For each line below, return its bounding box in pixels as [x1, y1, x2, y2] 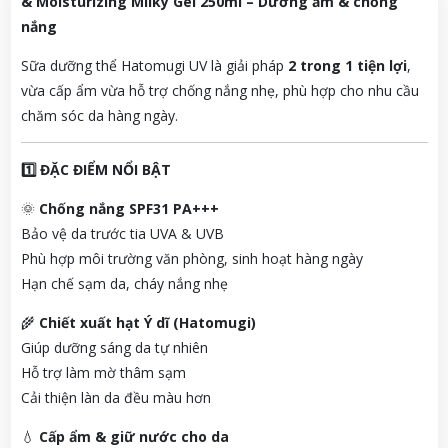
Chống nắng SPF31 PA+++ [38, 199, 219, 219]
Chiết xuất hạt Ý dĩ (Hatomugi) [38, 313, 256, 333]
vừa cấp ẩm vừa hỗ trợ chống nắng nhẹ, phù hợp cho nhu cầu [20, 81, 419, 101]
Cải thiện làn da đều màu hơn [20, 388, 211, 408]
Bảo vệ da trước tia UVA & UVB [20, 224, 224, 244]
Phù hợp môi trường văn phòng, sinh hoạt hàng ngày [20, 249, 363, 269]
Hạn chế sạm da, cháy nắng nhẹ [20, 274, 228, 294]
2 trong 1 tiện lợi [287, 56, 407, 76]
